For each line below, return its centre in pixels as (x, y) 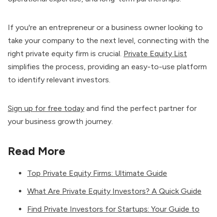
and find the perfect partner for (140, 108)
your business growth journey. (60, 122)
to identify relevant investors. (60, 80)
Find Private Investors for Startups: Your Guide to (113, 209)
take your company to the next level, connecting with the (108, 41)
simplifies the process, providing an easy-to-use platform (107, 67)
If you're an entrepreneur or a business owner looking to (105, 28)
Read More (37, 151)
